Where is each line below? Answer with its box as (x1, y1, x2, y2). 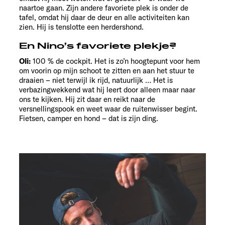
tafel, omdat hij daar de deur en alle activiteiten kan (19, 13, 189, 23)
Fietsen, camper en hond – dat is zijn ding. (19, 114, 158, 124)
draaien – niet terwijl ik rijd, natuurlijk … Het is (19, 75, 173, 85)
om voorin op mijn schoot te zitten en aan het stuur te (19, 66, 194, 76)
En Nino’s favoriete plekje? (19, 41, 176, 52)
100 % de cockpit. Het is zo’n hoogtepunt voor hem (31, 56, 200, 66)
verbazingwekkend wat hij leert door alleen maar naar (19, 85, 195, 95)
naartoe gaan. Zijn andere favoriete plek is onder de (19, 3, 188, 13)
